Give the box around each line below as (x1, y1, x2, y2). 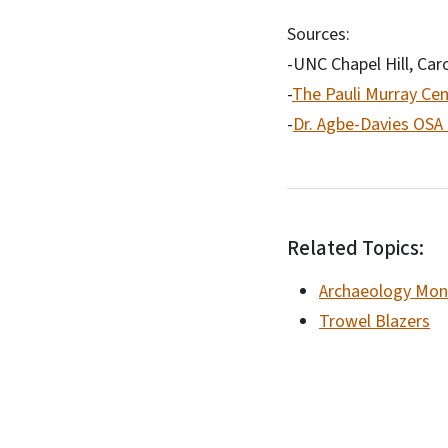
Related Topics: (287, 234, 424, 263)
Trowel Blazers (319, 309, 430, 334)
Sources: (287, 22, 350, 47)
